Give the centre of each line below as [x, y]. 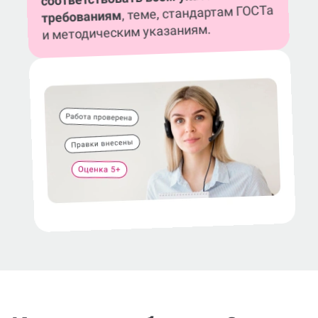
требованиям [82, 17]
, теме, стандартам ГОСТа [198, 13]
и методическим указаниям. [127, 32]
